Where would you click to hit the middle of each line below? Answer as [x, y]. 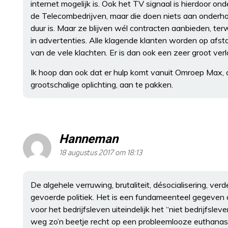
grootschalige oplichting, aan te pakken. [102, 84]
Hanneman [89, 139]
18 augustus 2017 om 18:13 [101, 153]
